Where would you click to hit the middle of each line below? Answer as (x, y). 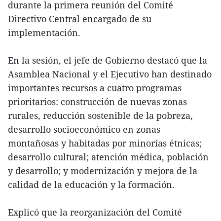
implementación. (44, 33)
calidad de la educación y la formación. (91, 185)
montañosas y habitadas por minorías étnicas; (105, 143)
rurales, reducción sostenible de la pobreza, (100, 116)
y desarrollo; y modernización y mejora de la (103, 171)
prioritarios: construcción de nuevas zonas (97, 102)
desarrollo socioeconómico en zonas (84, 129)
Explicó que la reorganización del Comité (95, 212)
